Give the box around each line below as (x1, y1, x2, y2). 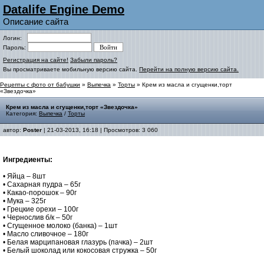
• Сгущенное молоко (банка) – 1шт (3, 222, 118, 230)
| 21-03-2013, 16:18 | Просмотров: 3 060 (42, 127, 158, 133)
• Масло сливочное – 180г (3, 230, 88, 238)
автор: (3, 127, 23, 133)
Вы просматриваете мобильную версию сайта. (3, 66, 139, 72)
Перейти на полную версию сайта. (139, 66, 239, 72)
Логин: (3, 35, 27, 41)
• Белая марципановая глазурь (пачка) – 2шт (3, 238, 153, 246)
